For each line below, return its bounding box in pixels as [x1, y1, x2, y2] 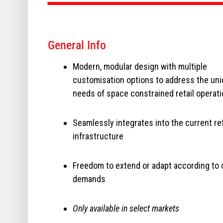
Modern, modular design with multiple [72, 61, 207, 72]
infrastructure [72, 131, 123, 141]
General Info [47, 38, 106, 52]
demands [72, 174, 106, 184]
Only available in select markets [72, 203, 179, 214]
